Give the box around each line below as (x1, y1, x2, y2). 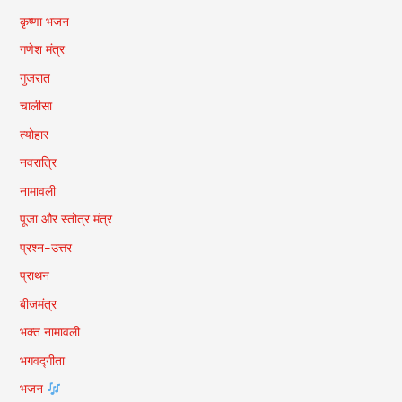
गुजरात (19, 69, 50, 86)
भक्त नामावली (19, 324, 80, 341)
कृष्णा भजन (19, 13, 69, 30)
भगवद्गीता (19, 352, 65, 369)
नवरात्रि (19, 154, 57, 171)
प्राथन (19, 267, 49, 284)
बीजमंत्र (19, 295, 57, 312)
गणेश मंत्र (19, 41, 65, 58)
